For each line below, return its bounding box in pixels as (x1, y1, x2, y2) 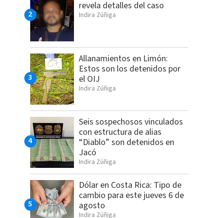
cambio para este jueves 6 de (78, 189, 184, 201)
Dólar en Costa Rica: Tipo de (78, 179, 182, 191)
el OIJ (78, 73, 100, 85)
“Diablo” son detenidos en (78, 136, 174, 148)
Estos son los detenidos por (78, 62, 181, 75)
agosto (78, 199, 105, 212)
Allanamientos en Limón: (78, 52, 168, 65)
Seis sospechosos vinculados (78, 115, 183, 128)
